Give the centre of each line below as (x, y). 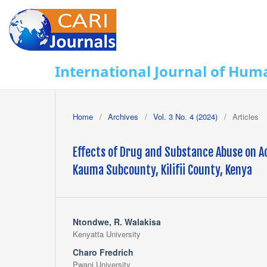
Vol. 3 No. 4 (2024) (185, 116)
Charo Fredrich (103, 252)
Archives (123, 116)
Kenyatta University (107, 234)
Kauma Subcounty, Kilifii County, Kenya (162, 170)
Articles (246, 116)
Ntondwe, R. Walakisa (117, 221)
